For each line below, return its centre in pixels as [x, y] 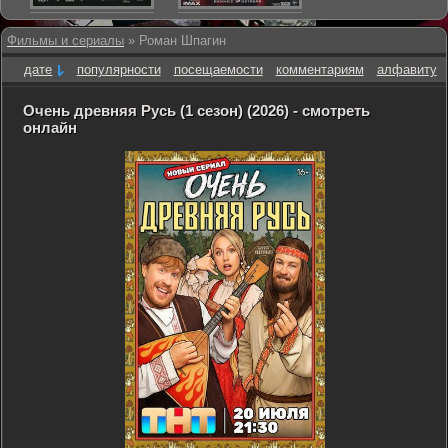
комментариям [319, 69]
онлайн [50, 127]
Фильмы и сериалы [65, 40]
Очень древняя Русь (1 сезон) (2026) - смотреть [196, 110]
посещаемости [218, 69]
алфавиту [406, 69]
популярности [118, 69]
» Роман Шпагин [175, 40]
